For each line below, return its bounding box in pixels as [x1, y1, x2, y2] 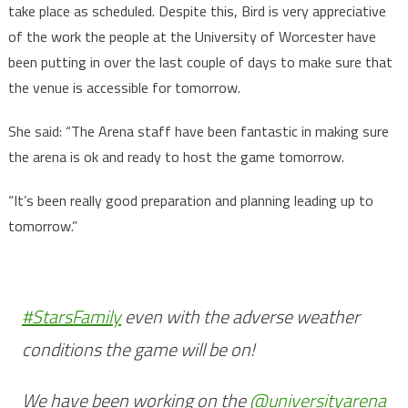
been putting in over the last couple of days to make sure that [7, 51, 393, 74]
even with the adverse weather [120, 302, 360, 331]
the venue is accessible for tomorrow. [7, 76, 240, 99]
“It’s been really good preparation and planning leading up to [7, 189, 373, 212]
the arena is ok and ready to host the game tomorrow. [7, 146, 344, 168]
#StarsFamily [21, 302, 121, 331]
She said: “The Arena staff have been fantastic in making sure [7, 120, 389, 143]
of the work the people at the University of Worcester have [7, 25, 376, 48]
